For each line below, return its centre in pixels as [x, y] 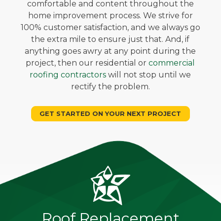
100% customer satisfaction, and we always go [110, 27]
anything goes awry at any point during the [110, 51]
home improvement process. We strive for [110, 15]
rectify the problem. [110, 86]
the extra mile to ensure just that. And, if [110, 39]
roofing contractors [68, 74]
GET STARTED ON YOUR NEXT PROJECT [110, 113]
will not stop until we [149, 74]
